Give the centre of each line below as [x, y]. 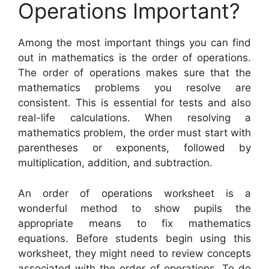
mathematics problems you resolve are [134, 88]
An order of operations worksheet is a [134, 193]
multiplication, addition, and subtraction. [115, 163]
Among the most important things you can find [134, 43]
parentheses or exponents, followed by [134, 148]
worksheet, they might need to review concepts [134, 253]
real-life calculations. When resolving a [134, 118]
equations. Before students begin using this [134, 238]
